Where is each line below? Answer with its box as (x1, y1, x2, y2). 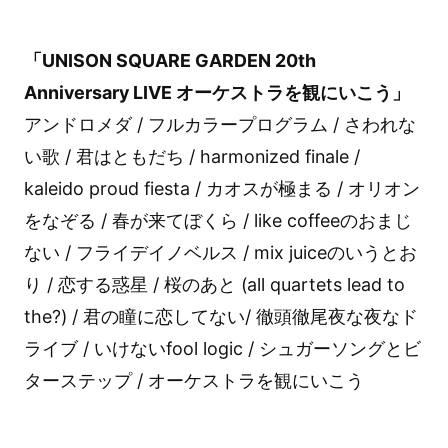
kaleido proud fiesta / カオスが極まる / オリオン (23, 178, 420, 200)
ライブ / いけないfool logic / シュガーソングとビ (23, 338, 421, 360)
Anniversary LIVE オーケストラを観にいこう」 (23, 82, 410, 104)
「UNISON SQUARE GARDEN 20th (23, 50, 316, 72)
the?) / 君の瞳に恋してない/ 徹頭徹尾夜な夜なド (23, 306, 418, 328)
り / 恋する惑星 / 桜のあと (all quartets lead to (23, 274, 405, 296)
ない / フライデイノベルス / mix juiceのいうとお (23, 242, 417, 264)
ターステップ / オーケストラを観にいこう (23, 370, 364, 392)
